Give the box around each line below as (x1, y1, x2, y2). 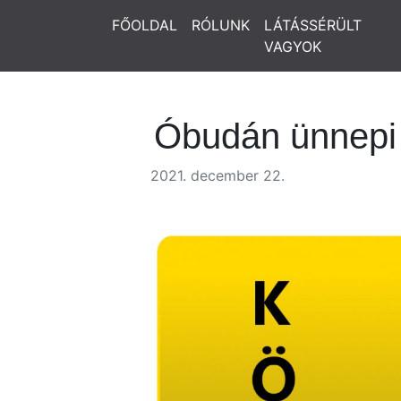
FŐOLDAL (112, 16, 177, 34)
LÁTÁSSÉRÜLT (264, 16, 362, 34)
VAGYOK (264, 38, 321, 55)
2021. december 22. (150, 166, 285, 184)
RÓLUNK (192, 16, 250, 34)
